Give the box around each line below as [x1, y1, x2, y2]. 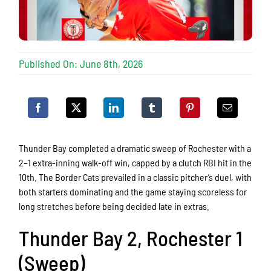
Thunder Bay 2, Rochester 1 [19, 224, 243, 250]
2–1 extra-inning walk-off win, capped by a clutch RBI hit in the [19, 156, 252, 168]
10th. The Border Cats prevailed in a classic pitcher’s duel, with [19, 171, 252, 183]
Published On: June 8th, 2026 [19, 56, 143, 70]
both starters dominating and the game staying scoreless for [19, 185, 247, 197]
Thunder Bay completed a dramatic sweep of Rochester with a [19, 142, 252, 154]
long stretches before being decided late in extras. [19, 200, 210, 212]
